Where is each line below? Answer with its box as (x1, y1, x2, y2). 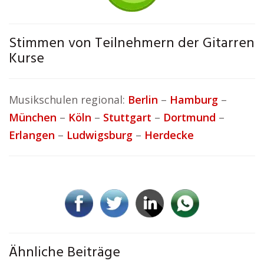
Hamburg (170, 93, 218, 107)
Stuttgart (103, 110, 151, 124)
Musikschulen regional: (9, 93, 128, 107)
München (9, 110, 57, 124)
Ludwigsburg (67, 128, 133, 142)
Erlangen (9, 128, 55, 142)
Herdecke (144, 128, 194, 142)
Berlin (128, 93, 158, 107)
